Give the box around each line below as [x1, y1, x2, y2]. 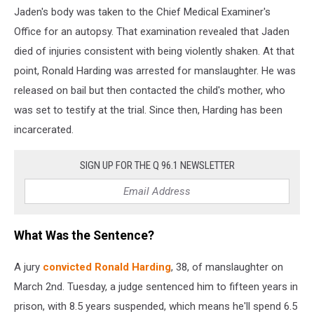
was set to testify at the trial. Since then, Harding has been [14, 103, 282, 116]
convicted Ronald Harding [43, 260, 171, 273]
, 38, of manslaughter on [171, 260, 283, 273]
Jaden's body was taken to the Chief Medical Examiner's [14, 5, 271, 18]
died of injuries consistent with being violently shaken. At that [14, 44, 294, 57]
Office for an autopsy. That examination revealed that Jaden [14, 25, 289, 38]
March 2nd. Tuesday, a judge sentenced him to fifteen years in [14, 280, 298, 293]
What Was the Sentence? [14, 228, 154, 243]
